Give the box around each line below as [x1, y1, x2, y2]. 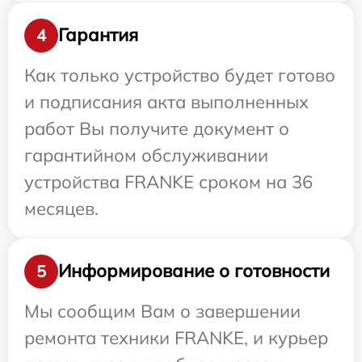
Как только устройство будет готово [24, 63, 335, 86]
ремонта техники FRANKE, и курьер [24, 326, 328, 349]
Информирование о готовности [58, 259, 330, 283]
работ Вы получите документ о [24, 116, 289, 140]
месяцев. [24, 196, 99, 220]
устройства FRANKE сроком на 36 [24, 170, 313, 193]
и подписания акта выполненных [24, 90, 309, 113]
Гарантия [58, 23, 138, 47]
